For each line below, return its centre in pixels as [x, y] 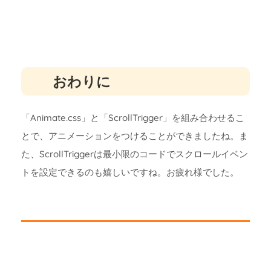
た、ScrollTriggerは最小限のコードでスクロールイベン [135, 154]
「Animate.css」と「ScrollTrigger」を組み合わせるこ [133, 118]
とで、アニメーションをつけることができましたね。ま [135, 136]
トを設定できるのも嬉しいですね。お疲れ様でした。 [130, 172]
